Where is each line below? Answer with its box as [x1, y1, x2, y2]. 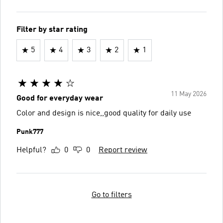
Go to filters [91, 191, 132, 199]
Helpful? [16, 146, 46, 154]
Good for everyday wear [16, 94, 103, 103]
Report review [99, 146, 147, 154]
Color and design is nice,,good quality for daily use [16, 109, 191, 117]
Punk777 [16, 128, 43, 135]
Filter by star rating [16, 25, 88, 34]
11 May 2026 [171, 90, 207, 98]
